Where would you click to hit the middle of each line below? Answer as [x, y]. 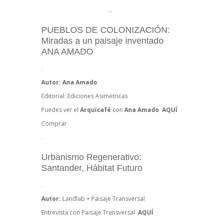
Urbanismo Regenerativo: [91, 157]
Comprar [54, 124]
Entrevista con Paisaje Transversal [89, 213]
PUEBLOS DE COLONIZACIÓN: [106, 30]
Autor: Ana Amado [69, 82]
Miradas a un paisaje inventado [102, 41]
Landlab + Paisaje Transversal [104, 199]
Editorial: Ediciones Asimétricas [84, 96]
